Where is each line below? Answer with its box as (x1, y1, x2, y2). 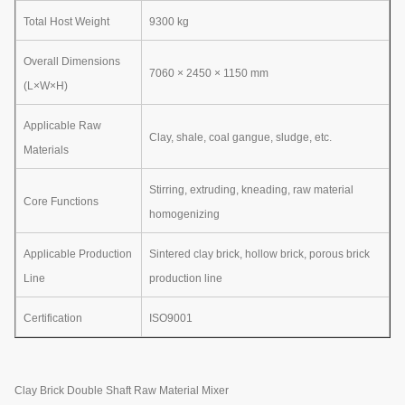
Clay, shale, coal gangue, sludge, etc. (149, 130, 332, 144)
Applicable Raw (24, 118, 101, 132)
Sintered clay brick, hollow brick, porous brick (149, 247, 370, 260)
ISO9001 (149, 311, 193, 325)
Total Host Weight (24, 14, 109, 28)
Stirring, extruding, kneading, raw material (149, 183, 353, 196)
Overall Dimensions (24, 54, 120, 68)
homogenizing (149, 207, 220, 221)
